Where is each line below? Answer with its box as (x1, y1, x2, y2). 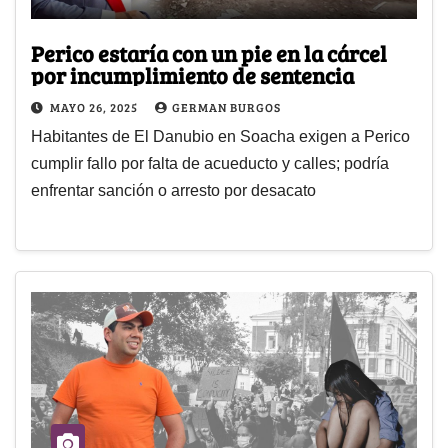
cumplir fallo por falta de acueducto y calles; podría (31, 155, 389, 173)
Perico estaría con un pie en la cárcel (31, 38, 387, 69)
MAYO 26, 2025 (50, 99, 141, 116)
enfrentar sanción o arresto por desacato (31, 182, 316, 200)
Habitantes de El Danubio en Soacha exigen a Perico (31, 128, 410, 146)
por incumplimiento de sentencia (31, 60, 354, 91)
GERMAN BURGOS (172, 99, 281, 116)
